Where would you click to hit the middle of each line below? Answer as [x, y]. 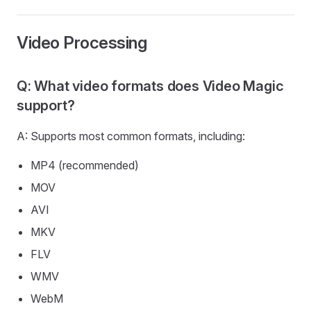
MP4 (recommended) [85, 165]
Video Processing [82, 43]
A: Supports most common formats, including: [131, 136]
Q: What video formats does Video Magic [150, 86]
